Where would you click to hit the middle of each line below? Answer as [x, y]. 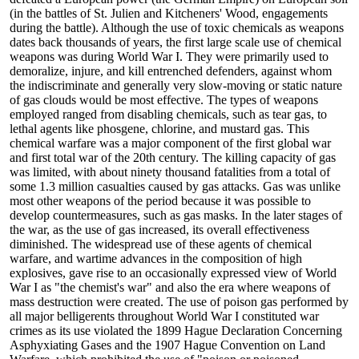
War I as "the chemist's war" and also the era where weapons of [170, 288]
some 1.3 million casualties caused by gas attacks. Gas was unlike [175, 187]
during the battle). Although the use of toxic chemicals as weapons [177, 28]
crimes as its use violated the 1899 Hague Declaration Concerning [176, 331]
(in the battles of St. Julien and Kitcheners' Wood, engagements [169, 14]
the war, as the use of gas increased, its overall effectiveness [159, 230]
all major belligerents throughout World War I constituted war [164, 317]
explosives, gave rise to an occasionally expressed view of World [173, 273]
